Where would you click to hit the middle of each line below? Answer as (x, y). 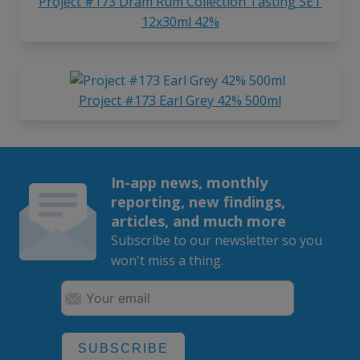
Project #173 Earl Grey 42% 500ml (180, 101)
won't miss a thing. (167, 261)
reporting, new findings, (198, 202)
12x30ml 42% (180, 22)
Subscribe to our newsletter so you (216, 241)
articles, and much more (198, 221)
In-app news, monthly (189, 182)
